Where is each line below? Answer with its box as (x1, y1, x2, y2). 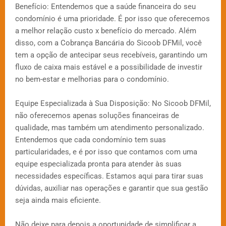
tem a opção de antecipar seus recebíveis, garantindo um (15, 50, 207, 60)
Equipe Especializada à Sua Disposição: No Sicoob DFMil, (15, 99, 211, 108)
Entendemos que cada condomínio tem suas (15, 135, 166, 145)
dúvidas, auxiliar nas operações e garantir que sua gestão (15, 184, 208, 193)
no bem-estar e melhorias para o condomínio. (15, 75, 169, 84)
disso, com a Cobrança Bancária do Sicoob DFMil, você (15, 38, 202, 48)
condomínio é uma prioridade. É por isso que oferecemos (15, 14, 210, 24)
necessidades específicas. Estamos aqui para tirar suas (15, 172, 203, 181)
